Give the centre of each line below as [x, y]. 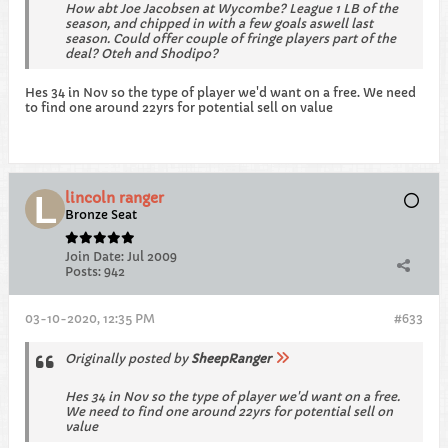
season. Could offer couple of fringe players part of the [230, 38]
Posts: [83, 271]
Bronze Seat [101, 214]
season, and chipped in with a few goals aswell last [219, 23]
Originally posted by [128, 358]
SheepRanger [231, 358]
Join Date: [94, 256]
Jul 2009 [152, 256]
